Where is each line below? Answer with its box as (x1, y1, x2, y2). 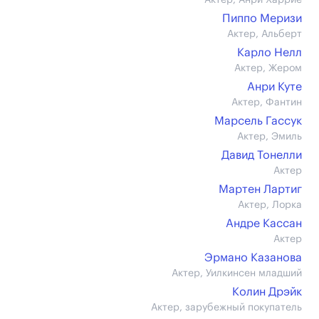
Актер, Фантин (231, 98, 302, 108)
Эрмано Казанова (204, 252, 302, 263)
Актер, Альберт (227, 29, 302, 39)
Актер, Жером (234, 63, 302, 73)
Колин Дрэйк (232, 286, 302, 298)
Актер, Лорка (238, 200, 302, 210)
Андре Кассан (226, 218, 302, 229)
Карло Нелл (237, 47, 302, 58)
